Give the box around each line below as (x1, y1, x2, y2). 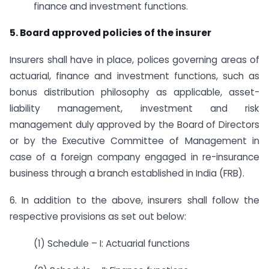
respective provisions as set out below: (10, 210, 186, 223)
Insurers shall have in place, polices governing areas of (10, 53, 259, 67)
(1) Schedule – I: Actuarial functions (34, 237, 190, 250)
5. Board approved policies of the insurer (10, 26, 211, 40)
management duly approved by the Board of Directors (10, 118, 259, 131)
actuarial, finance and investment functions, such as (10, 70, 259, 83)
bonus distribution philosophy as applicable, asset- (10, 86, 259, 99)
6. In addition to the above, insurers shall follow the (10, 194, 259, 207)
